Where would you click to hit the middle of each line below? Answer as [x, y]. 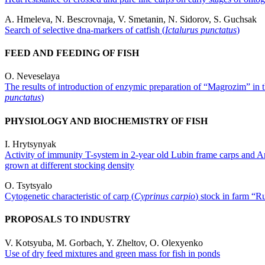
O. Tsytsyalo [28, 185]
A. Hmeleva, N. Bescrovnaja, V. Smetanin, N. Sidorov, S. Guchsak [131, 19]
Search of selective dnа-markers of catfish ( [85, 30]
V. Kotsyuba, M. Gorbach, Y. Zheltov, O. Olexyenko [104, 243]
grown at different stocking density [70, 165]
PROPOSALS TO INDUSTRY [68, 219]
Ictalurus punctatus [201, 30]
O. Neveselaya [33, 76]
